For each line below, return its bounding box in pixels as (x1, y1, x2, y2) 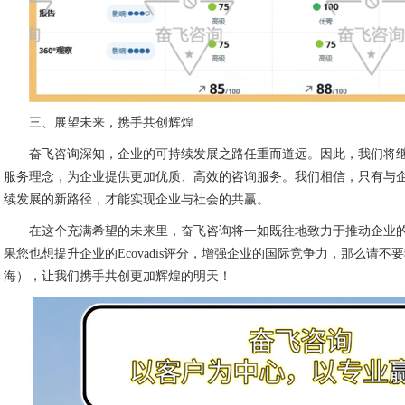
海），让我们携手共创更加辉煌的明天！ (4, 269, 232, 283)
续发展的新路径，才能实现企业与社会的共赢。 (4, 193, 270, 206)
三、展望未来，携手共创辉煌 (29, 116, 194, 129)
